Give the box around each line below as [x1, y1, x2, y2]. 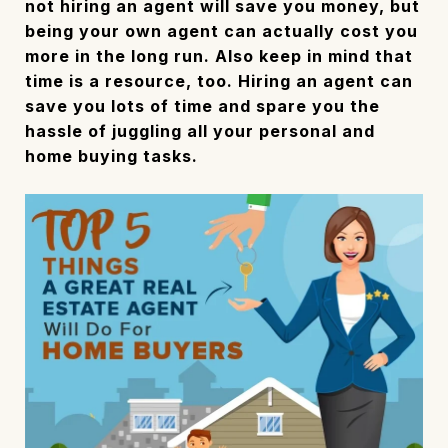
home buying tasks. [25, 146, 198, 166]
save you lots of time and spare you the [25, 96, 380, 116]
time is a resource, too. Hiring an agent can [25, 71, 413, 91]
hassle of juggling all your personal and [25, 121, 375, 141]
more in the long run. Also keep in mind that [25, 46, 413, 66]
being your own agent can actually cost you [25, 21, 418, 41]
